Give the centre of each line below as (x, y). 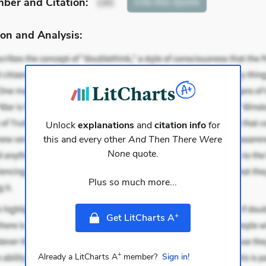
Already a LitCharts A (77, 257)
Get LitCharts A (140, 218)
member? (139, 257)
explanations (106, 126)
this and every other (86, 140)
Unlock (61, 126)
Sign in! (175, 257)
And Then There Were (175, 140)
